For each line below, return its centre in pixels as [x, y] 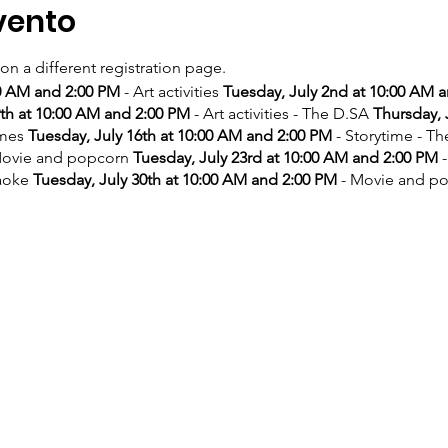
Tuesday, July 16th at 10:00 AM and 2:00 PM [179, 135]
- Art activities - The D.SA [281, 113]
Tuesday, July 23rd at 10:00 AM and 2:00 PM [285, 157]
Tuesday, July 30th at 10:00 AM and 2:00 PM [184, 179]
